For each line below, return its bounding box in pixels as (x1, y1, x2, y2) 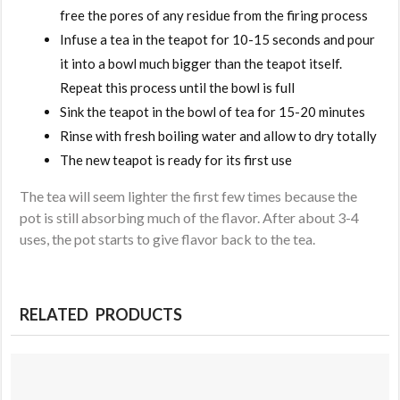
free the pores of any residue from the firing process (60, 6, 369, 23)
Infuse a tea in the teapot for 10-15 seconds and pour (60, 30, 376, 47)
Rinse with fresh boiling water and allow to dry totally (60, 127, 378, 144)
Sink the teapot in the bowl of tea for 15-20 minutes (60, 103, 366, 120)
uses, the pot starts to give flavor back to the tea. (20, 229, 316, 247)
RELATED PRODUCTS (20, 304, 183, 324)
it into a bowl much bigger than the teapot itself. (60, 54, 343, 71)
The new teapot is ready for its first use (60, 151, 293, 168)
